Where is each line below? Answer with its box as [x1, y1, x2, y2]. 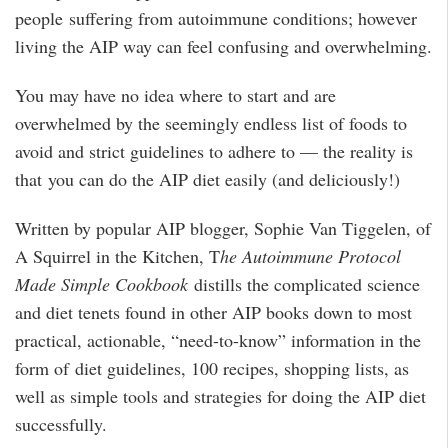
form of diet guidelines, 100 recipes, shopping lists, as [15, 355, 409, 380]
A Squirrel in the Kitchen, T [15, 243, 220, 268]
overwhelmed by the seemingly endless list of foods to [15, 111, 407, 135]
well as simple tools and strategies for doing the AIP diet [15, 383, 426, 408]
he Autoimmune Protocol [220, 243, 401, 268]
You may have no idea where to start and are [15, 83, 336, 107]
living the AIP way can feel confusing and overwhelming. [15, 34, 432, 59]
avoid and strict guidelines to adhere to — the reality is [15, 139, 413, 163]
